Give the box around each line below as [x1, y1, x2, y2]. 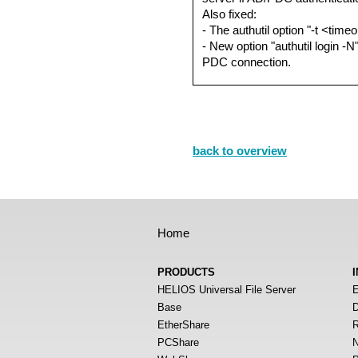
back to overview [193, 144, 287, 157]
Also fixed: [202, 7, 257, 21]
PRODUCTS [157, 266, 215, 278]
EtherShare [157, 319, 209, 331]
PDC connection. [202, 55, 291, 69]
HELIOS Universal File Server [157, 284, 296, 296]
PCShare [157, 336, 199, 348]
